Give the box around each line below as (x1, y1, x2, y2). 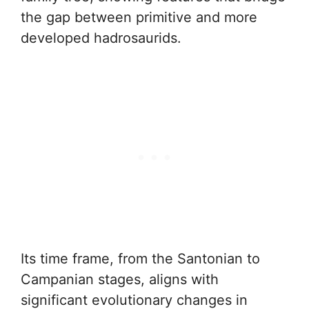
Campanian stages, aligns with (21, 271, 219, 288)
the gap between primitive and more (21, 9, 257, 26)
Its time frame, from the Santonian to (21, 250, 260, 267)
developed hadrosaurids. (21, 30, 181, 46)
